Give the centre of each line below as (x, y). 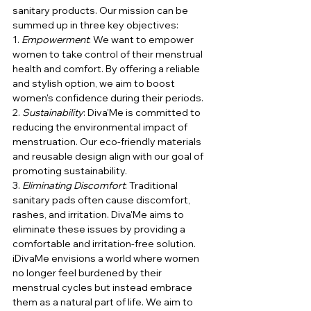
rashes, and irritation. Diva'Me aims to (99, 215)
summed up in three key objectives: (95, 25)
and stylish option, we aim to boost (95, 84)
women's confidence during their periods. (108, 98)
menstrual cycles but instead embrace (103, 288)
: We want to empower (142, 40)
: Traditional (152, 186)
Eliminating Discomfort (74, 186)
